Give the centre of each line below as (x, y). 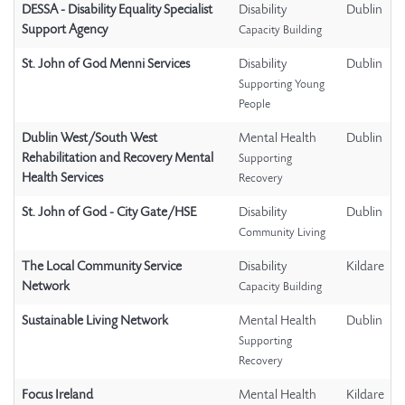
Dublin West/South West (89, 139)
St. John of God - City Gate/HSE (109, 213)
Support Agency (65, 31)
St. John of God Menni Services (106, 65)
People (254, 106)
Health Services (62, 179)
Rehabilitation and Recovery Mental (118, 159)
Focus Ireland (57, 396)
